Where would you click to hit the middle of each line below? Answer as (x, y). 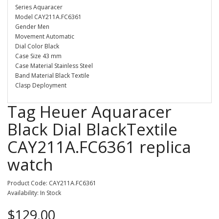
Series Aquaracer (39, 7)
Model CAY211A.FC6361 (48, 17)
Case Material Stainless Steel (54, 66)
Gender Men (32, 27)
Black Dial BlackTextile (92, 129)
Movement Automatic (45, 36)
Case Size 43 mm (38, 56)
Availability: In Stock (34, 193)
